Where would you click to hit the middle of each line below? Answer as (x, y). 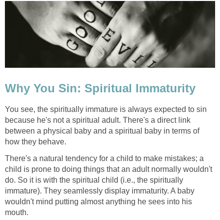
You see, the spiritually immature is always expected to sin (106, 110)
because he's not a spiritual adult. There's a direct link (98, 120)
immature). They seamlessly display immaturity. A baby (100, 191)
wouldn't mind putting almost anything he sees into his (98, 202)
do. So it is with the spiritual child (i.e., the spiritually (94, 180)
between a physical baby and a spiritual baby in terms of (102, 131)
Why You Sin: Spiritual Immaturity (100, 88)
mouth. (17, 213)
